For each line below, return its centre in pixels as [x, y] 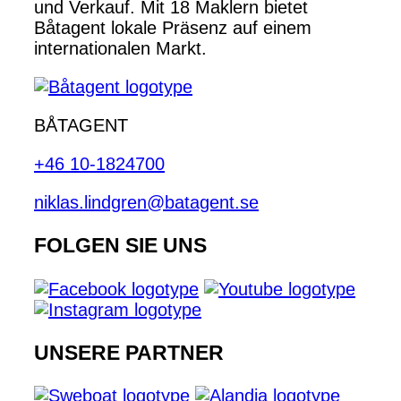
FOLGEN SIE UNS [120, 246]
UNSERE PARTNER [129, 352]
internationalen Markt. [120, 48]
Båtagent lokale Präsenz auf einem [173, 27]
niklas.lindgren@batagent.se [146, 202]
